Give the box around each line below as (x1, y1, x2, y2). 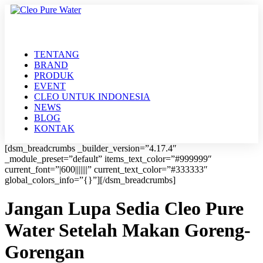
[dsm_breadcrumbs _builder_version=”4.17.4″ (5, 143, 177, 153)
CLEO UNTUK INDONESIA (34, 92, 150, 102)
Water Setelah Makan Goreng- (5, 220, 251, 241)
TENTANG (34, 49, 79, 59)
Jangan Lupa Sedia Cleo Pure (5, 198, 244, 220)
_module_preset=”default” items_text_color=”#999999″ (5, 154, 212, 164)
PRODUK (34, 70, 74, 80)
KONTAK (34, 123, 75, 133)
